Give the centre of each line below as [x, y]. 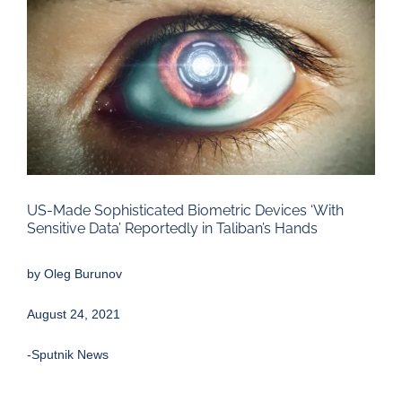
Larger [45, 19]
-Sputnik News [68, 355]
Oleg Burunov [83, 274]
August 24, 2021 [74, 315]
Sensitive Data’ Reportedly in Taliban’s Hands [172, 229]
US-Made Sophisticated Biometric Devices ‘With [185, 211]
